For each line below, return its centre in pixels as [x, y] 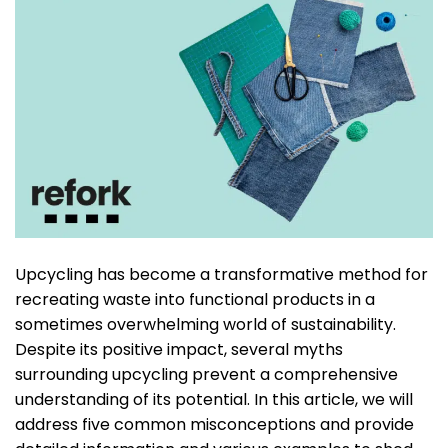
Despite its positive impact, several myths [179, 350]
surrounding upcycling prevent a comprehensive [206, 375]
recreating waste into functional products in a [195, 300]
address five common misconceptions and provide [214, 425]
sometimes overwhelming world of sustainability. [205, 325]
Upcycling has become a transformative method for [221, 275]
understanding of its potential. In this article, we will [214, 400]
